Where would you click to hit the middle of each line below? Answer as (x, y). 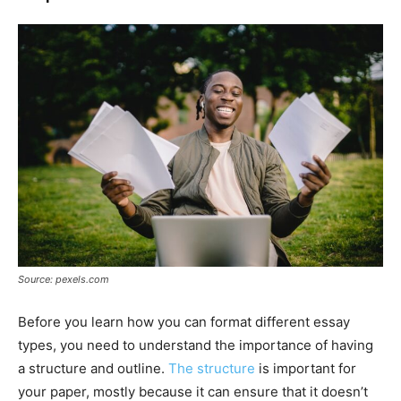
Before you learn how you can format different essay (184, 322)
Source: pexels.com (64, 280)
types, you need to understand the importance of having (196, 346)
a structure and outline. (93, 369)
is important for (306, 369)
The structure (212, 369)
